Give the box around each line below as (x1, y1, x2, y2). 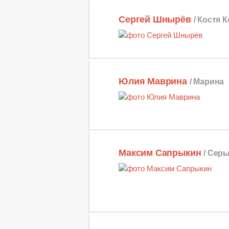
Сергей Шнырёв (119, 14, 191, 25)
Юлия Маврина (119, 76, 187, 86)
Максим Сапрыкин (119, 147, 201, 158)
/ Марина (189, 76, 224, 86)
